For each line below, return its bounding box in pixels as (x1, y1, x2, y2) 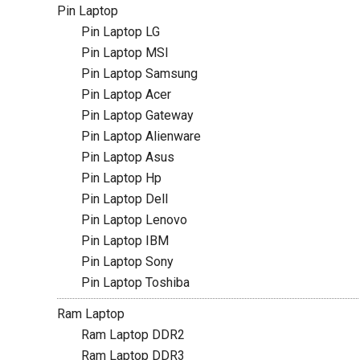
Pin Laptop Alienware (80, 129, 201, 144)
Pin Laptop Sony (80, 254, 174, 269)
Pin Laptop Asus (80, 149, 174, 165)
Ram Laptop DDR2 (80, 327, 185, 342)
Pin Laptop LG (80, 24, 160, 39)
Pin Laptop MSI (80, 45, 169, 60)
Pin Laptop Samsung (80, 66, 198, 81)
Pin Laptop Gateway (80, 108, 194, 123)
